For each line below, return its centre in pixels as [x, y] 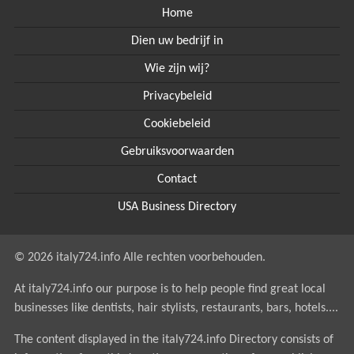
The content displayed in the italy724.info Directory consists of [173, 340]
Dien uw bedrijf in [177, 41]
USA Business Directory [177, 207]
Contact [177, 179]
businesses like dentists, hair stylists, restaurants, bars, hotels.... [176, 308]
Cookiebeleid [177, 124]
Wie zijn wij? [177, 69]
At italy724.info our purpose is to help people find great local [169, 289]
